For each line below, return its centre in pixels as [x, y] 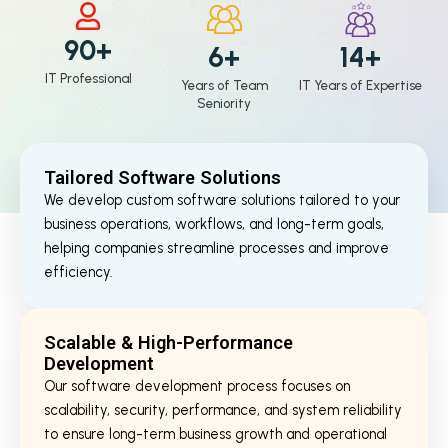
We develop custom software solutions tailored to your [222, 199]
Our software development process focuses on [197, 385]
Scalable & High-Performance [168, 342]
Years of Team [224, 85]
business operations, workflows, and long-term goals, [214, 223]
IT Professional [88, 78]
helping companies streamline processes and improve [216, 247]
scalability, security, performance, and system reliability [223, 409]
